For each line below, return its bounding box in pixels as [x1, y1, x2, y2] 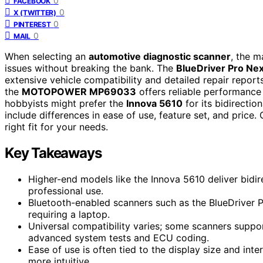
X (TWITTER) [14, 8, 56, 17]
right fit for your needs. [5, 120, 108, 133]
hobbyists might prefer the [5, 97, 126, 109]
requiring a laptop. [28, 208, 110, 220]
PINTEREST [14, 19, 51, 29]
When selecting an [5, 50, 89, 62]
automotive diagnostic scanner [89, 50, 231, 62]
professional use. [28, 184, 103, 197]
